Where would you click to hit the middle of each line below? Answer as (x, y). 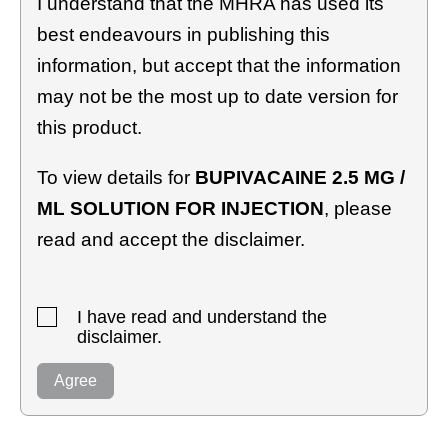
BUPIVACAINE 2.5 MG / (300, 177)
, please (358, 208)
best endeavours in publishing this (183, 34)
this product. (89, 127)
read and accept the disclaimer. (171, 239)
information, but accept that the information (219, 65)
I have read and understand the (202, 316)
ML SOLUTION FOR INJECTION (180, 208)
